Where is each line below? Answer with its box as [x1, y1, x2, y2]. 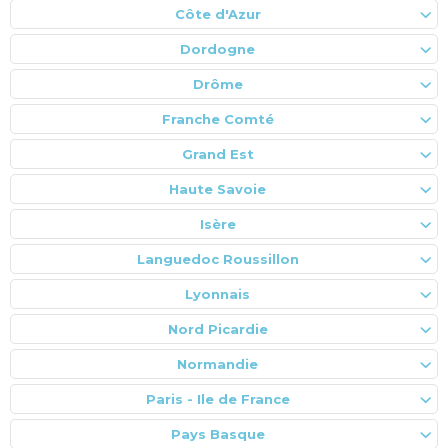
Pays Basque [170, 425, 265, 442]
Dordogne [180, 40, 255, 57]
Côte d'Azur [174, 5, 261, 22]
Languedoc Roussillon [136, 250, 299, 267]
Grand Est [181, 145, 254, 162]
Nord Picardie [167, 320, 268, 337]
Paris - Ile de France [145, 390, 290, 407]
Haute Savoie [169, 180, 266, 197]
